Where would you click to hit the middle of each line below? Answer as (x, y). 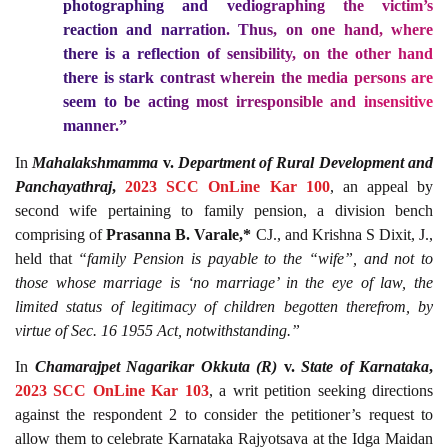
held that (47, 258)
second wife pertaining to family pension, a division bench (224, 210)
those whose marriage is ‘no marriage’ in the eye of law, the (224, 282)
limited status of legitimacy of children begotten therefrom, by (224, 306)
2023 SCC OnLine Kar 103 (112, 391)
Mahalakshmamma (95, 162)
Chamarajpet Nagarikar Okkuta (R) (155, 367)
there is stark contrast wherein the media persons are (248, 78)
